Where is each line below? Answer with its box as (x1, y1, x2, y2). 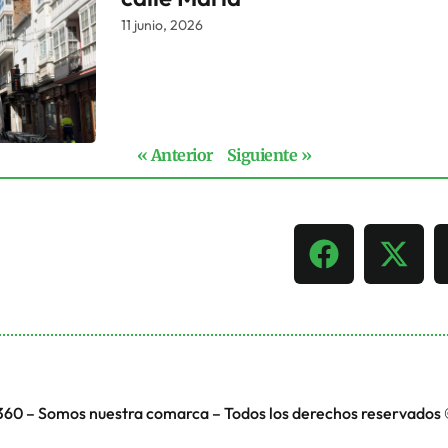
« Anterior (136, 144, 213, 165)
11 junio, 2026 (121, 16, 203, 35)
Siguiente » (226, 144, 312, 165)
